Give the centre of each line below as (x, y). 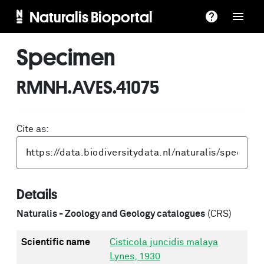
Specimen (66, 57)
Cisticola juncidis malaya (164, 242)
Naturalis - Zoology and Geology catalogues (111, 214)
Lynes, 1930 (135, 256)
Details (37, 194)
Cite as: (33, 129)
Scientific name (56, 242)
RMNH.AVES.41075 (88, 87)
